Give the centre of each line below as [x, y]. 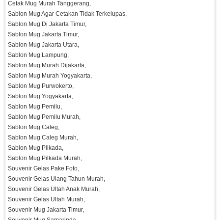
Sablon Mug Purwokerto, [41, 86]
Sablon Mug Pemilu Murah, [44, 117]
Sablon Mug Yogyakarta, [41, 96]
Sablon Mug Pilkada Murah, [45, 158]
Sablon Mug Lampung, [38, 55]
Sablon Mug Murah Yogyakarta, [50, 76]
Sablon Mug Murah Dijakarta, [47, 66]
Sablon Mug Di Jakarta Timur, [47, 24]
